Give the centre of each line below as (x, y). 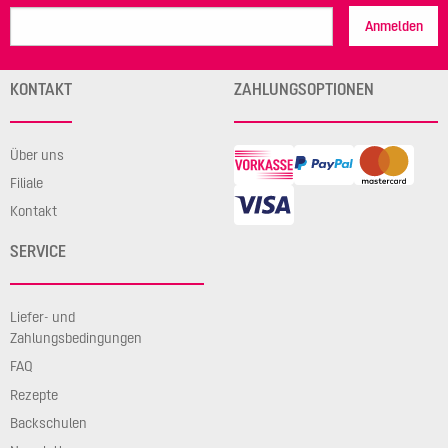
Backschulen (48, 422)
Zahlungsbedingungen (76, 338)
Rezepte (34, 394)
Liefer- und (42, 317)
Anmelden (393, 26)
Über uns (37, 154)
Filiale (26, 182)
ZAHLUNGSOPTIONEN (304, 88)
